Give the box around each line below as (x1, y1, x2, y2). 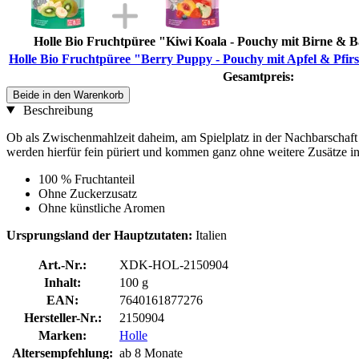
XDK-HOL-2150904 (119, 257, 228, 272)
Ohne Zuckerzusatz (38, 186, 137, 200)
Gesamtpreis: (222, 69, 294, 83)
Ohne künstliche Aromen (38, 200, 165, 215)
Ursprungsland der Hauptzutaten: (6, 228, 196, 242)
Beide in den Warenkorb (13, 88, 123, 101)
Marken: (38, 328, 87, 342)
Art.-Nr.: (38, 257, 87, 272)
